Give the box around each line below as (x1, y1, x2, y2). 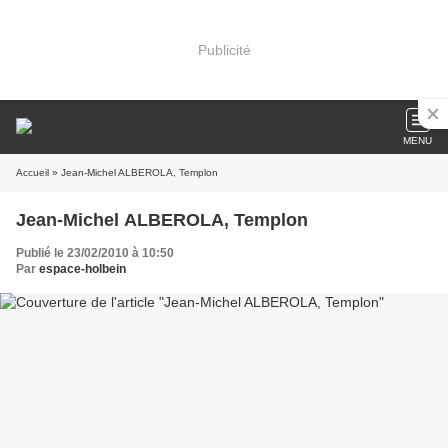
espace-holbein (39, 262, 126, 276)
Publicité (197, 41, 251, 58)
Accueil (16, 167, 49, 178)
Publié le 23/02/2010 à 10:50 (16, 246, 174, 260)
